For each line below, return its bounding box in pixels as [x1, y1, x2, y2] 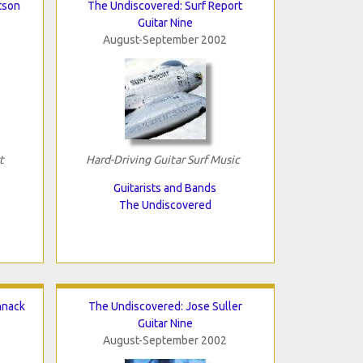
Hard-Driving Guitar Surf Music [85, 152, 240, 166]
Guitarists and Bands [113, 181, 216, 194]
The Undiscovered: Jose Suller [88, 299, 242, 313]
